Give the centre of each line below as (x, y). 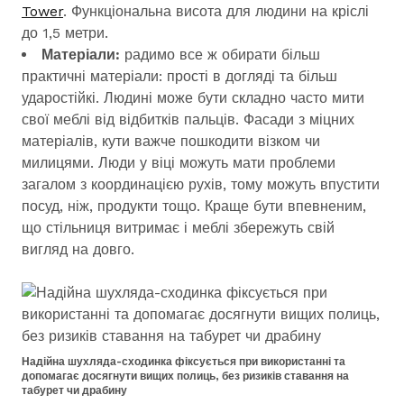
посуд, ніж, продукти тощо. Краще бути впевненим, (194, 206)
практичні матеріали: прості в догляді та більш (179, 76)
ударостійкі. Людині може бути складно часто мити (193, 98)
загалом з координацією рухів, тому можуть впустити (201, 184)
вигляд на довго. (78, 249)
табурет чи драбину (74, 390)
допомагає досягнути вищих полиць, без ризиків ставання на (185, 376)
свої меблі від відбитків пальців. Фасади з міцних (188, 119)
